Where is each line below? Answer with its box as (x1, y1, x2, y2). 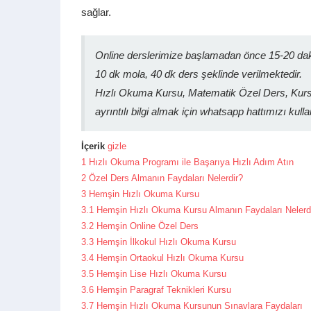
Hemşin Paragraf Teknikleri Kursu (96, 285, 231, 295)
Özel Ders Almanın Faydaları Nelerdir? (89, 173, 243, 183)
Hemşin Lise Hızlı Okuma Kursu (96, 269, 226, 279)
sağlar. (81, 6, 111, 18)
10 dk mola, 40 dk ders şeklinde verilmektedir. (95, 68, 302, 80)
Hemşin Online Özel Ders (96, 221, 199, 231)
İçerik (81, 141, 105, 151)
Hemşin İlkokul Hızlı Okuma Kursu (96, 237, 236, 247)
